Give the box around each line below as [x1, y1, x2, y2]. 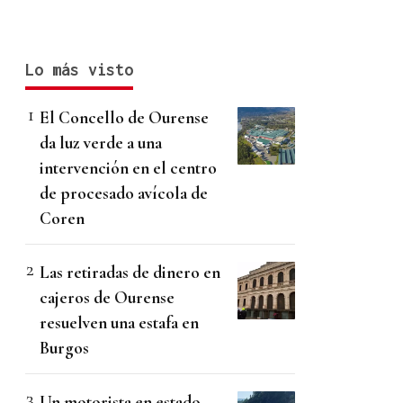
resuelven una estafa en [40, 312, 199, 334]
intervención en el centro [40, 157, 217, 179]
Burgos [40, 337, 89, 359]
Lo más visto [25, 60, 133, 80]
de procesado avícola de [40, 183, 208, 204]
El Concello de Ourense [40, 107, 209, 129]
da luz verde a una [40, 132, 162, 154]
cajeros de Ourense [40, 287, 175, 309]
